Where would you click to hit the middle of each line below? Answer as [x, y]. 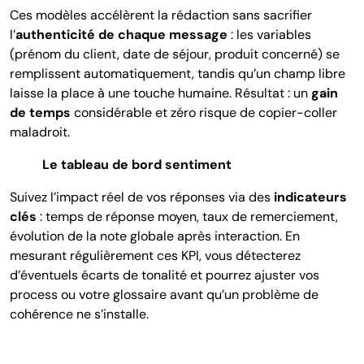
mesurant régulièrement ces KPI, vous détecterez [155, 255]
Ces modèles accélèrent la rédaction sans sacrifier [161, 15]
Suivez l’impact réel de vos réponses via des [142, 197]
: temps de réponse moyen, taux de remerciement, [187, 216]
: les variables [269, 34]
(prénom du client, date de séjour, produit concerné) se [175, 54]
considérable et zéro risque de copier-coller [206, 112]
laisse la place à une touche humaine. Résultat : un [159, 93]
